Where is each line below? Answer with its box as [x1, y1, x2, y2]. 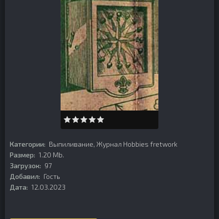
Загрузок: [10, 161, 41, 170]
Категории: [10, 140, 45, 148]
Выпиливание [49, 140, 93, 148]
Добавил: [10, 172, 40, 180]
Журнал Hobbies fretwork [96, 140, 177, 148]
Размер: [10, 151, 35, 159]
